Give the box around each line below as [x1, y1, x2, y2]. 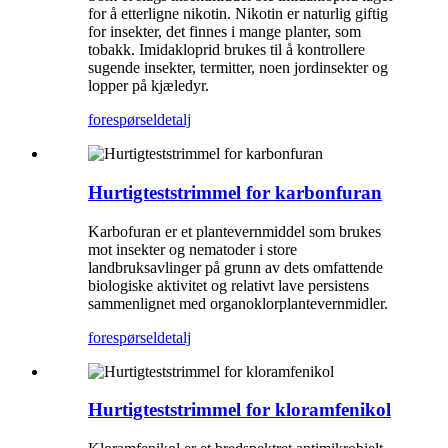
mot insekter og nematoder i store [88, 240, 297, 258]
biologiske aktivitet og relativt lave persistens [88, 276, 369, 294]
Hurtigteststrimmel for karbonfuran [88, 181, 382, 203]
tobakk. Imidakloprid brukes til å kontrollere [88, 41, 365, 59]
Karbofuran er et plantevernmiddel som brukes [88, 222, 381, 240]
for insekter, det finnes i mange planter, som [88, 23, 361, 41]
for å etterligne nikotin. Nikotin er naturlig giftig [88, 5, 388, 23]
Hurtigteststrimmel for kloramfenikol [88, 399, 391, 421]
